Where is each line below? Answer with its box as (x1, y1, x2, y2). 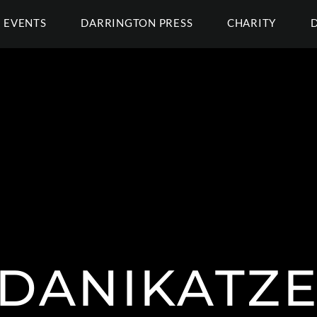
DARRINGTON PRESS (81, 16, 193, 29)
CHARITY (226, 16, 277, 29)
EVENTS (4, 16, 47, 29)
